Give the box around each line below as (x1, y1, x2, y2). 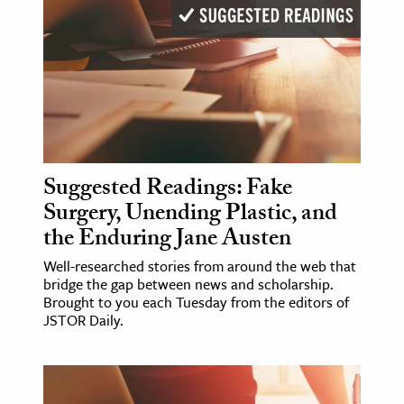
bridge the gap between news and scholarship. (43, 272, 334, 295)
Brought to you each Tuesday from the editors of (43, 290, 349, 313)
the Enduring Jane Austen (43, 220, 291, 261)
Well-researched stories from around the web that (43, 254, 356, 277)
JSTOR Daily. (43, 308, 124, 331)
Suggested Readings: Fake (43, 170, 292, 210)
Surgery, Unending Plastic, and (43, 195, 337, 235)
